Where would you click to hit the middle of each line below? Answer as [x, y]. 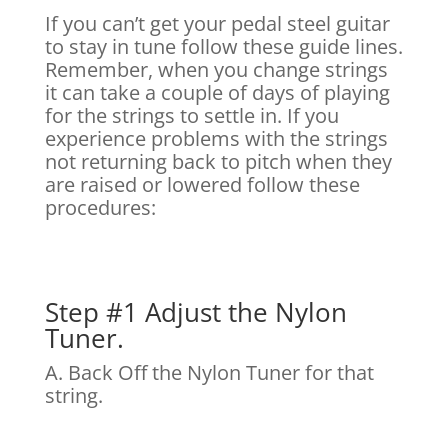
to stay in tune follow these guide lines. [223, 47]
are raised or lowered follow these [202, 185]
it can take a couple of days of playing [217, 93]
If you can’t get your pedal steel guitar [217, 24]
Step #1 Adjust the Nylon [195, 312]
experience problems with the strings [216, 139]
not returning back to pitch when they [218, 162]
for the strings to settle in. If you [191, 116]
